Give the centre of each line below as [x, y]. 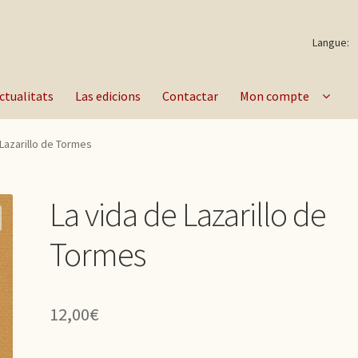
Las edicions [108, 95]
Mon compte [275, 95]
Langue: [332, 42]
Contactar [191, 95]
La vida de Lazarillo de [188, 214]
